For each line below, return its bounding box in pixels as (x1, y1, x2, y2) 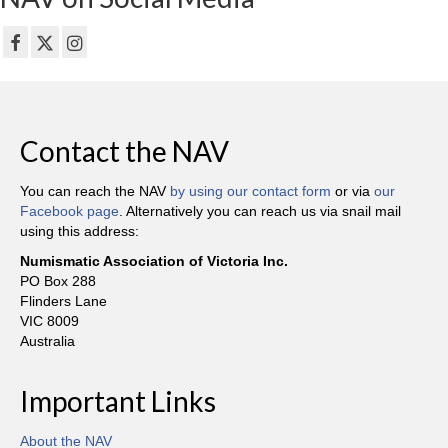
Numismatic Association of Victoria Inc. (20, 252, 288, 269)
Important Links (20, 383, 216, 418)
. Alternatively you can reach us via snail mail (119, 202, 401, 219)
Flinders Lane (20, 292, 107, 309)
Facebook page (20, 202, 119, 219)
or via (331, 182, 374, 199)
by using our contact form (170, 182, 331, 199)
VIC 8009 (20, 312, 79, 329)
